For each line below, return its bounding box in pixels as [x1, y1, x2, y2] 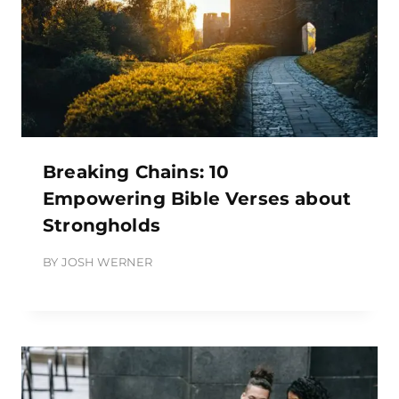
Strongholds [43, 214, 160, 236]
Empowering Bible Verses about [43, 187, 352, 209]
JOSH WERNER [61, 254, 153, 269]
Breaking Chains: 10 [43, 160, 230, 183]
